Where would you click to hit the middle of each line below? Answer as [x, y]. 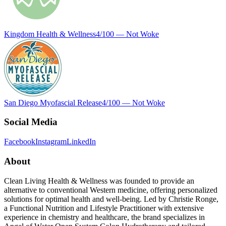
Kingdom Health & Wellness [50, 34]
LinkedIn [81, 142]
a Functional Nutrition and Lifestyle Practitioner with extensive [104, 208]
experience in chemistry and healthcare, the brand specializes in [104, 217]
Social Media [31, 122]
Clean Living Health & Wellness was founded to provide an [99, 181]
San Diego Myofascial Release [53, 102]
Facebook [20, 142]
